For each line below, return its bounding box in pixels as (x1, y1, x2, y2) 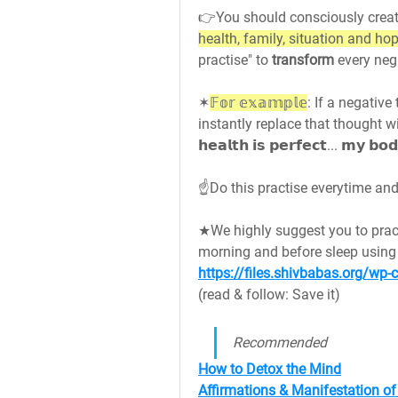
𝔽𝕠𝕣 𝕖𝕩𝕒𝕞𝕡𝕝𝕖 (210, 94, 307, 111)
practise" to (198, 52, 272, 68)
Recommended (233, 334, 327, 351)
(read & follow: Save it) (198, 286, 340, 303)
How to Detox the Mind (198, 361, 341, 378)
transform (272, 52, 338, 68)
